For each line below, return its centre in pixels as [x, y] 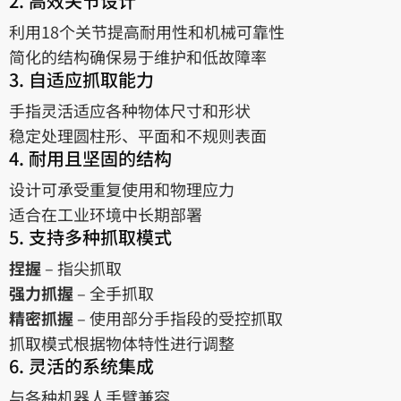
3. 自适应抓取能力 [81, 79]
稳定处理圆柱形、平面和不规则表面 [138, 135]
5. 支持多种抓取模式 [90, 237]
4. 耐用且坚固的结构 [90, 158]
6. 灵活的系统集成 [81, 366]
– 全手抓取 [114, 293]
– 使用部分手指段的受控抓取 [178, 318]
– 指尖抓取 [81, 268]
